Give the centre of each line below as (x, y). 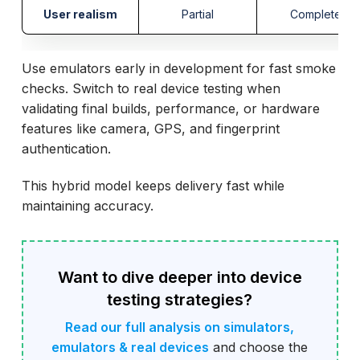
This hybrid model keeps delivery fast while (153, 186)
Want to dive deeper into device (180, 278)
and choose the (259, 348)
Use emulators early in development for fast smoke (178, 69)
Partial (197, 14)
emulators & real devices (131, 348)
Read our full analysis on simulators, (180, 327)
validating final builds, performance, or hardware (170, 109)
